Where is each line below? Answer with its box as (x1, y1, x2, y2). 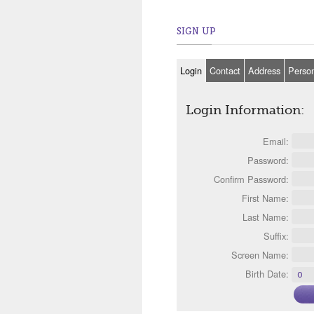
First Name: (242, 191, 289, 205)
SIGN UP (177, 25, 216, 37)
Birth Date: (245, 266, 289, 280)
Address (248, 63, 280, 77)
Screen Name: (231, 247, 289, 261)
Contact (210, 63, 240, 77)
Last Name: (243, 210, 289, 224)
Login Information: (186, 102, 304, 117)
